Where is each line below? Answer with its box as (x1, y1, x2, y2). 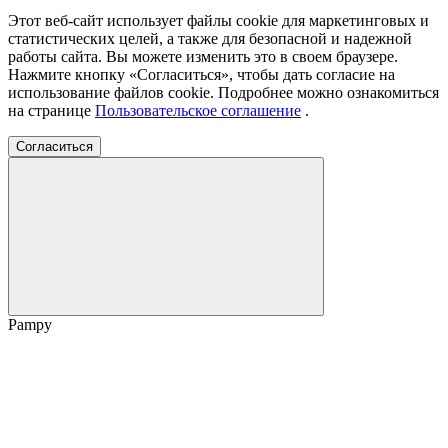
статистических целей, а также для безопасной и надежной (8, 29, 412, 47)
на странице (8, 101, 95, 119)
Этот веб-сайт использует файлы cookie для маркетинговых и (8, 11, 429, 29)
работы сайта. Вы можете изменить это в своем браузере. (8, 47, 398, 65)
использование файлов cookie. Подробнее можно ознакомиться (8, 83, 439, 101)
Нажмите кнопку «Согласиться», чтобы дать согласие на (8, 65, 395, 83)
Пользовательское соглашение (95, 101, 301, 119)
